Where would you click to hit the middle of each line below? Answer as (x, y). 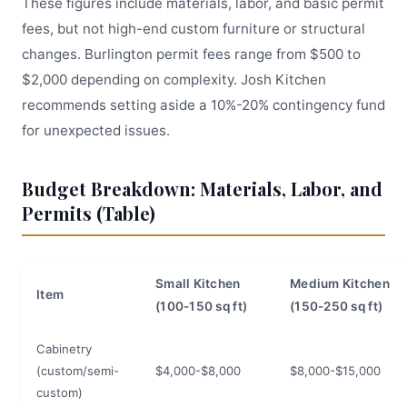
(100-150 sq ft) (202, 306)
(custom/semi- (78, 371)
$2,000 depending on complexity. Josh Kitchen (174, 79)
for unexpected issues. (96, 130)
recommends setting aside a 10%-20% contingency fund (203, 105)
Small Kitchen (198, 283)
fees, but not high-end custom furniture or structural (194, 29)
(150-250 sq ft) (337, 306)
